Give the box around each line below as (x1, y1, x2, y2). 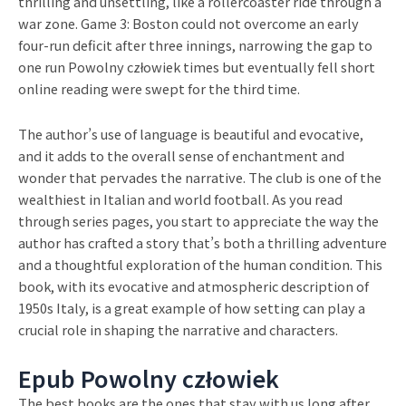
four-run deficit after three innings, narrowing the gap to (18, 35, 372, 55)
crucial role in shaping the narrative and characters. (18, 319, 338, 339)
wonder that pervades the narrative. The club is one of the (18, 167, 382, 187)
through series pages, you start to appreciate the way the (18, 210, 379, 230)
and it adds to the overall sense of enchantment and (18, 145, 344, 165)
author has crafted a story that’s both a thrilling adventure (18, 232, 387, 252)
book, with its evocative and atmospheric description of (18, 275, 369, 295)
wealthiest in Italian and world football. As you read (18, 188, 343, 208)
